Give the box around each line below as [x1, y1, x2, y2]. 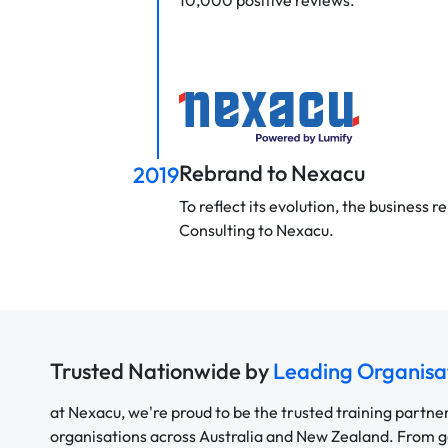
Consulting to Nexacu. [179, 220, 334, 241]
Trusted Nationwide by [50, 356, 273, 385]
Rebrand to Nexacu [179, 159, 365, 188]
